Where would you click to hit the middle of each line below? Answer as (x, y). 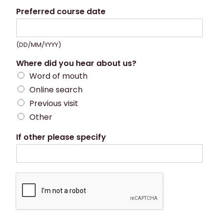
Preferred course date (61, 11)
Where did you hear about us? (76, 63)
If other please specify (61, 137)
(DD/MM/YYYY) (39, 45)
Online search (56, 90)
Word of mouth (58, 76)
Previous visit (54, 103)
